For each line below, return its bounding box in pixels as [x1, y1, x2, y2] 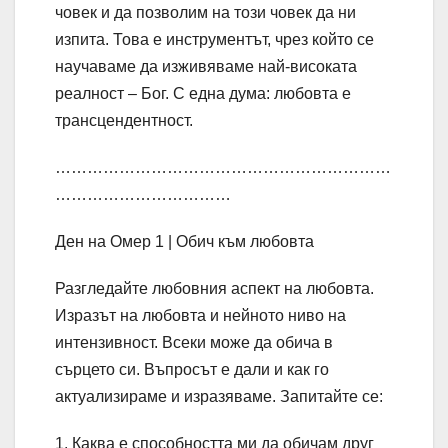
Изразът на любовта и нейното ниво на [55, 307, 346, 325]
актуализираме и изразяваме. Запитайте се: [55, 388, 383, 406]
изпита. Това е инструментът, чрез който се [55, 31, 374, 49]
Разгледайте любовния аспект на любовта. [55, 280, 374, 298]
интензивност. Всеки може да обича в [55, 334, 333, 352]
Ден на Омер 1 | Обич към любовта [55, 233, 314, 251]
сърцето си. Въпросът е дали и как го [55, 361, 329, 379]
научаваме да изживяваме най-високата [55, 58, 357, 76]
